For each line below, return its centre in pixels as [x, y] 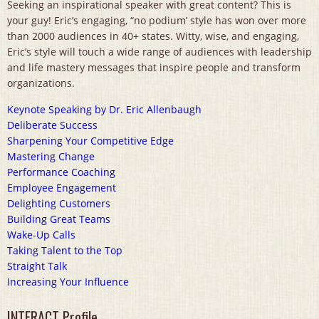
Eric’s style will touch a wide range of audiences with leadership [159, 52]
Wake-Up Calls [41, 235]
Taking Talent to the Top [65, 251]
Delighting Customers [59, 204]
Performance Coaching [61, 172]
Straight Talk [37, 266]
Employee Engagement [62, 188]
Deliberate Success [52, 125]
